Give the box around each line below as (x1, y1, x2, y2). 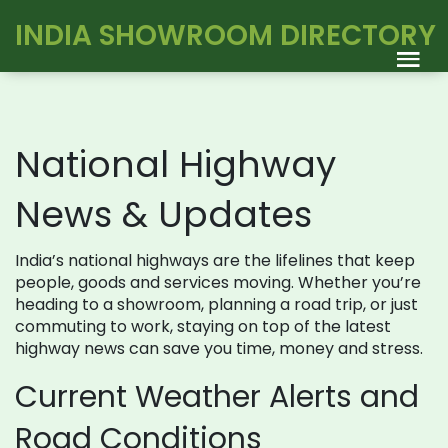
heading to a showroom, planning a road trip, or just (15, 293, 418, 316)
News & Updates (15, 189, 312, 240)
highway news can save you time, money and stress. (15, 337, 423, 360)
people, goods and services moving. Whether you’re (15, 271, 421, 294)
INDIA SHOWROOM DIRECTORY (15, 16, 436, 55)
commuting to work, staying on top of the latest (15, 315, 391, 338)
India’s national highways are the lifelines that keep (15, 249, 415, 272)
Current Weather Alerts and (15, 376, 419, 418)
